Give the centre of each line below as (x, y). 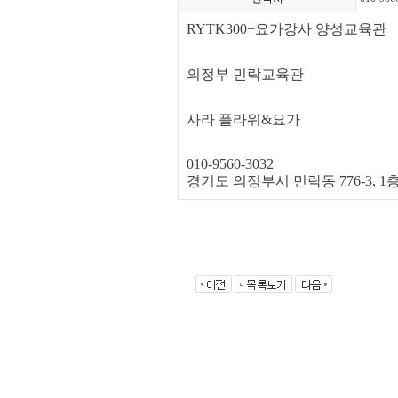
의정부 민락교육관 (245, 74)
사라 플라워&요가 (243, 119)
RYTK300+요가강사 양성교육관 (287, 29)
